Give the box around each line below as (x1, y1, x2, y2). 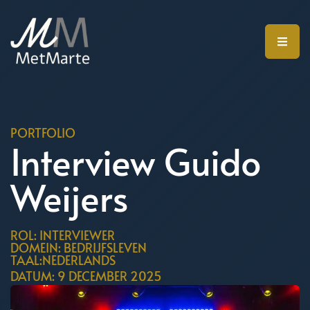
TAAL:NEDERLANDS (10, 251, 116, 268)
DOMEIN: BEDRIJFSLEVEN (10, 239, 147, 256)
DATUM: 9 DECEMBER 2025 (10, 267, 162, 284)
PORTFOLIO (10, 124, 75, 141)
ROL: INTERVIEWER (10, 226, 115, 244)
